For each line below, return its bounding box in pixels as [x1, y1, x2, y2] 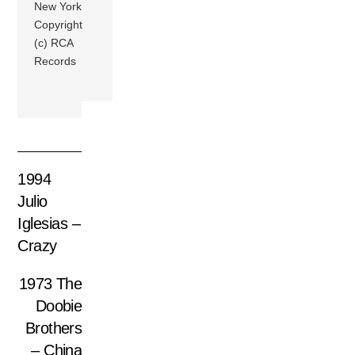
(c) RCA [34, 36, 74, 50]
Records [34, 55, 77, 68]
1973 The [18, 274, 82, 292]
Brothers [25, 319, 82, 337]
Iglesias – [17, 214, 81, 232]
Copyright [34, 18, 83, 32]
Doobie [35, 296, 82, 315]
